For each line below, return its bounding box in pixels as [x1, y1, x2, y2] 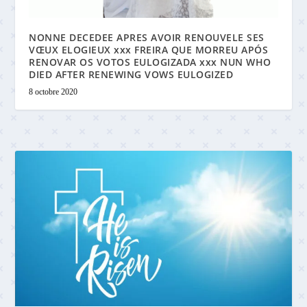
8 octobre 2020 [29, 87, 78, 97]
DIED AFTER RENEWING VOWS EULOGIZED [29, 68, 234, 82]
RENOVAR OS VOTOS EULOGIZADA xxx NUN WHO [29, 56, 271, 69]
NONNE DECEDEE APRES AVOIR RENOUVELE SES [29, 31, 265, 45]
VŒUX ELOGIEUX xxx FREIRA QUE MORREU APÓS [29, 43, 269, 57]
